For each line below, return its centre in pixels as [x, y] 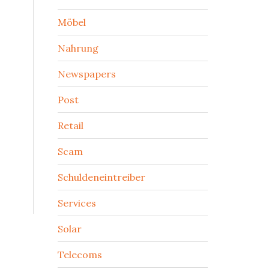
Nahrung [78, 48]
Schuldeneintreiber [101, 177]
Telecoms [80, 255]
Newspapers [87, 74]
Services [77, 203]
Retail [71, 125]
